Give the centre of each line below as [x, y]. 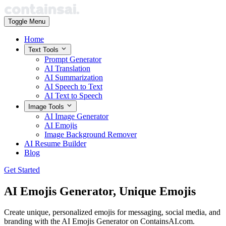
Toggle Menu [27, 21]
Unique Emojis [157, 191]
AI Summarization [74, 78]
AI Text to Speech [73, 96]
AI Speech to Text [73, 87]
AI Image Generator [76, 116]
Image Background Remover [91, 134]
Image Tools [47, 106]
